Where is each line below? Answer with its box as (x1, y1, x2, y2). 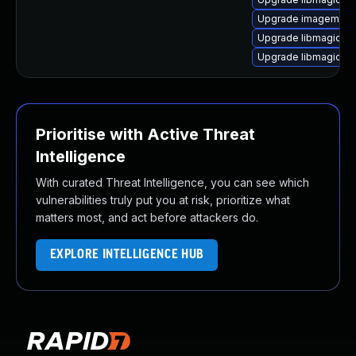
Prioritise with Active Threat (36, 125, 255, 144)
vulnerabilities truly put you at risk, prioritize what (36, 193, 290, 207)
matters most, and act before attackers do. (36, 211, 258, 224)
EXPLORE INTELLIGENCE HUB (49, 248, 204, 261)
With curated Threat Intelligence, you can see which (36, 176, 309, 189)
